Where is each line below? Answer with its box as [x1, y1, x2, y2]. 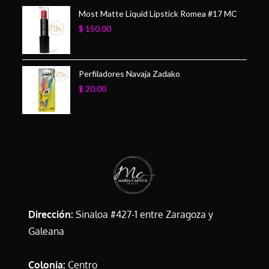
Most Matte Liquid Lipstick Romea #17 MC [79, 8, 238, 19]
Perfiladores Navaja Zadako [79, 68, 181, 79]
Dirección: [28, 208, 74, 221]
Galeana [28, 225, 65, 238]
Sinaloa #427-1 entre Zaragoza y [76, 208, 214, 221]
